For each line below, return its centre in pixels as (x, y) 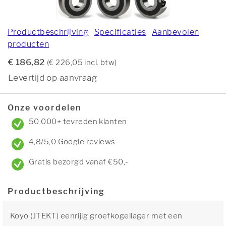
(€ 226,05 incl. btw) (82, 63)
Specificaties (120, 32)
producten (28, 44)
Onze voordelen (44, 108)
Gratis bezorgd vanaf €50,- (79, 162)
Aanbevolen (176, 32)
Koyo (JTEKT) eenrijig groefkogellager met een (96, 216)
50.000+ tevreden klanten (78, 122)
